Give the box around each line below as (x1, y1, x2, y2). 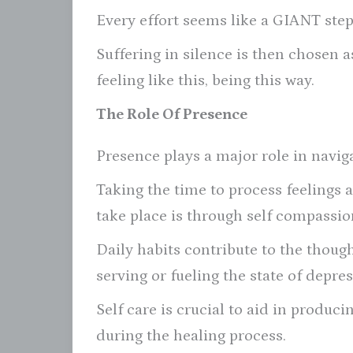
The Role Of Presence (96, 105, 247, 123)
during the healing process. (96, 326, 286, 344)
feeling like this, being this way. (96, 71, 314, 89)
